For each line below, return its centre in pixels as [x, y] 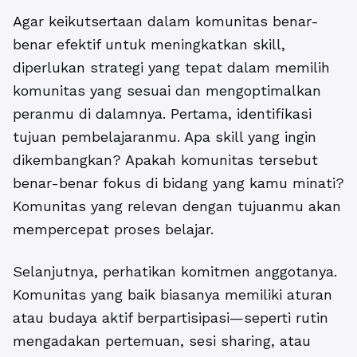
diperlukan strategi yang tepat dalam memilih [171, 68]
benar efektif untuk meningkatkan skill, [149, 45]
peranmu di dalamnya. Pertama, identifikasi [162, 114]
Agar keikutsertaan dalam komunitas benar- [166, 22]
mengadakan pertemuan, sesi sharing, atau [162, 341]
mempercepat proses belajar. [113, 229]
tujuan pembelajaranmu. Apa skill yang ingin [165, 137]
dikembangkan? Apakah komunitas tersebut [165, 160]
